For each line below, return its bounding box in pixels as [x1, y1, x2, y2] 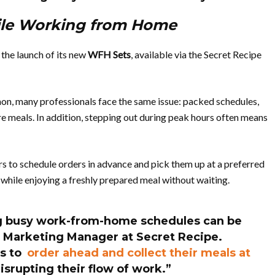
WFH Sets [88, 48, 131, 60]
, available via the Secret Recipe [131, 48, 261, 60]
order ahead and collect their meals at [26, 246, 250, 260]
